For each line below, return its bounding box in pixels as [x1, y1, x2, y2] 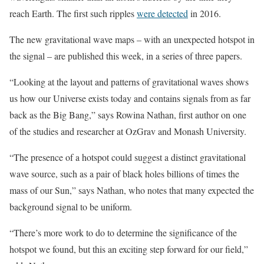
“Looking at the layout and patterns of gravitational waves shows [9, 75, 249, 88]
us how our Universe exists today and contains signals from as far [9, 92, 250, 104]
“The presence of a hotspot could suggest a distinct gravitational [9, 151, 246, 163]
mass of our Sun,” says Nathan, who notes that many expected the [9, 184, 254, 196]
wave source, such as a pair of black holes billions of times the [9, 167, 239, 180]
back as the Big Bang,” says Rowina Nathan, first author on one [9, 108, 246, 121]
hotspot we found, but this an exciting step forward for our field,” [9, 243, 248, 255]
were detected [137, 7, 188, 19]
